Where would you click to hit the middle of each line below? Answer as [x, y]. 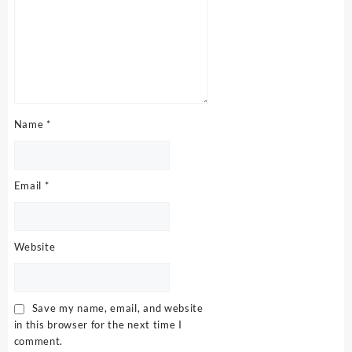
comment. [38, 341]
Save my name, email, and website [117, 308]
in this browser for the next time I [98, 324]
